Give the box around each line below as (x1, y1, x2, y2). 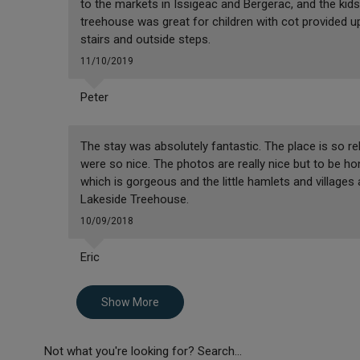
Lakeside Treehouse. (80, 192, 189, 207)
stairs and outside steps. (80, 32, 211, 47)
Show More (100, 296, 159, 309)
